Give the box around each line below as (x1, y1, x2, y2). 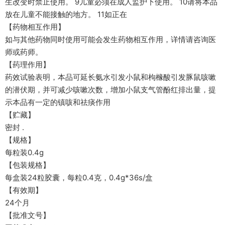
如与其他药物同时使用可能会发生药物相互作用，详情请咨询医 (5, 35, 216, 44)
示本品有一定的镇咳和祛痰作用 (5, 97, 110, 107)
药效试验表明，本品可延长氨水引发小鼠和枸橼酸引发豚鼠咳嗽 (5, 72, 216, 82)
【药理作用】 (5, 60, 50, 69)
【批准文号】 (5, 210, 50, 220)
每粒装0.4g (5, 148, 44, 157)
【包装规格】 (5, 160, 50, 170)
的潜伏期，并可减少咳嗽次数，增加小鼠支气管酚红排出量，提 (5, 85, 216, 94)
